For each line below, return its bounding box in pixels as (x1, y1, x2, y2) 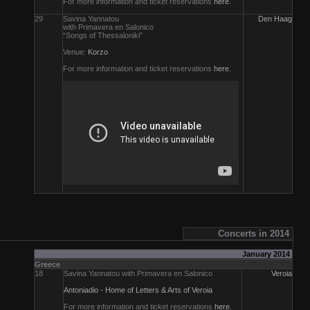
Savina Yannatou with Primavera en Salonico (64, 269, 212, 277)
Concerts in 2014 (218, 228, 292, 239)
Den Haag (258, 15, 292, 23)
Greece (35, 260, 60, 268)
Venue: (63, 48, 88, 56)
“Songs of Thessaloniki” (63, 31, 143, 39)
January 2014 (242, 250, 292, 258)
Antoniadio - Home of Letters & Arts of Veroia (64, 286, 212, 294)
